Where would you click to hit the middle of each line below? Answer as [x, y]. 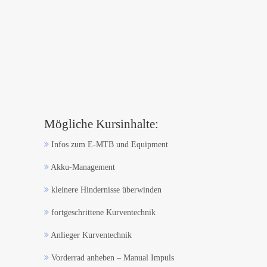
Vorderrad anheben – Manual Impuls [111, 258]
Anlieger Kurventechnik [90, 235]
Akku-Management [82, 167]
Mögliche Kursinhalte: [101, 124]
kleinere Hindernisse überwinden [105, 190]
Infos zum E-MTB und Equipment [108, 145]
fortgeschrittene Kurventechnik [102, 212]
